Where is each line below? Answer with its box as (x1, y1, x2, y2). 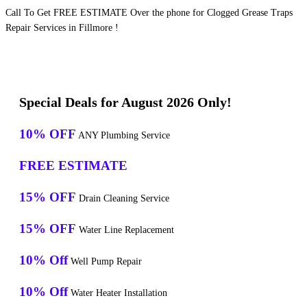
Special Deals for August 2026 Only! (19, 95, 232, 110)
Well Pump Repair (68, 256, 142, 267)
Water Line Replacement (76, 225, 174, 236)
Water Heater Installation (68, 288, 167, 299)
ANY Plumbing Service (76, 130, 170, 141)
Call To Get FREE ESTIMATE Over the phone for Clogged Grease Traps (5, 8, 293, 19)
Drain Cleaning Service (76, 193, 169, 204)
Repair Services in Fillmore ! (5, 23, 119, 34)
